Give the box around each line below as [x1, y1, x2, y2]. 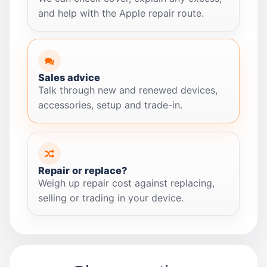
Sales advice [38, 71, 101, 83]
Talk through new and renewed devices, [38, 83, 218, 96]
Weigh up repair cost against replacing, [38, 176, 215, 189]
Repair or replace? [38, 164, 128, 176]
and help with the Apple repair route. [38, 7, 204, 19]
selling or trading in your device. [38, 191, 184, 204]
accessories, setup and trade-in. [38, 98, 183, 111]
